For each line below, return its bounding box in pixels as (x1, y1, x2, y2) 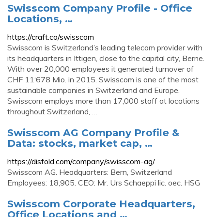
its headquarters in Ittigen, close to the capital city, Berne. (7, 53, 204, 63)
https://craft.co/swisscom (7, 32, 94, 42)
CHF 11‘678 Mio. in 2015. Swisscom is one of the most (7, 75, 199, 84)
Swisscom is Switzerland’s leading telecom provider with (7, 43, 202, 52)
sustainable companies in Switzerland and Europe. (7, 85, 180, 95)
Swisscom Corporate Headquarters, (7, 198, 195, 210)
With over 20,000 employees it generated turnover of (7, 64, 194, 74)
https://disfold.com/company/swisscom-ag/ (7, 156, 155, 166)
